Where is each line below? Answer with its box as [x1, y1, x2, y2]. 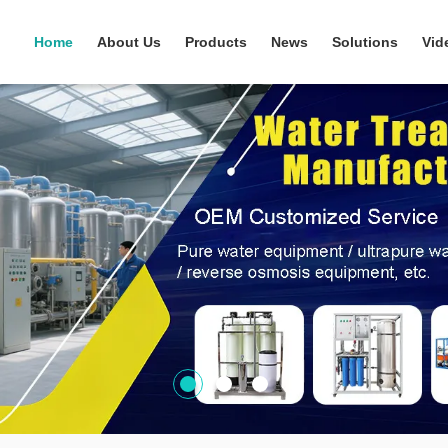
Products [185, 34, 247, 50]
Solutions [332, 34, 398, 50]
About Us [97, 34, 161, 50]
